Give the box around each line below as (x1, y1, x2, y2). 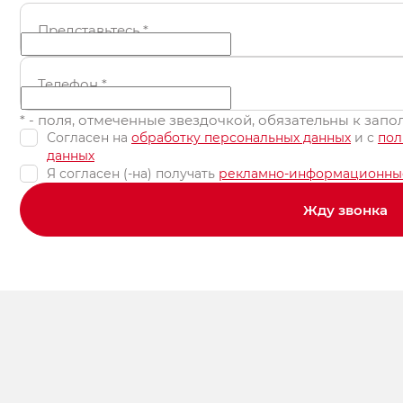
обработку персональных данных (131, 129, 351, 146)
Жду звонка (303, 201, 388, 219)
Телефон (38, 75, 102, 93)
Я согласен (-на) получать (47, 165, 219, 182)
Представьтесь (38, 21, 143, 39)
